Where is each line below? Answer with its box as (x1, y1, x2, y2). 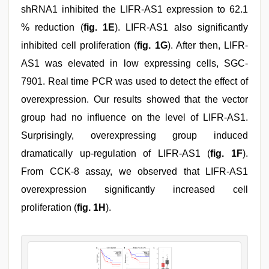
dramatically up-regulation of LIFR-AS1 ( (21, 148, 211, 159)
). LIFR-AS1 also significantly (115, 22, 249, 32)
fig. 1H (77, 202, 106, 213)
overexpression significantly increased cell (21, 184, 248, 195)
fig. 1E (83, 22, 115, 32)
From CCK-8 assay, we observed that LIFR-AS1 (21, 166, 248, 177)
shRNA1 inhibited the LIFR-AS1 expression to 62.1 (21, 4, 248, 14)
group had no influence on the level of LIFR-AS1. (21, 112, 248, 122)
